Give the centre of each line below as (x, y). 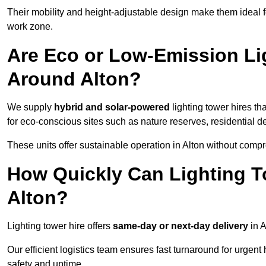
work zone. (30, 27)
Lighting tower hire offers (60, 226)
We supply (31, 107)
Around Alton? (74, 79)
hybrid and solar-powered (112, 107)
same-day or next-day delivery (180, 226)
